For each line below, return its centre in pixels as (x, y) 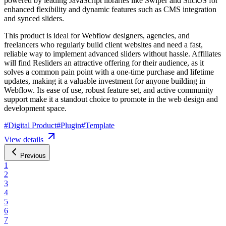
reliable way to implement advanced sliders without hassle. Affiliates (112, 53)
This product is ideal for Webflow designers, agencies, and (97, 35)
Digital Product (32, 125)
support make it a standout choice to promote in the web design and (111, 99)
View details (25, 139)
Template (100, 125)
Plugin (71, 125)
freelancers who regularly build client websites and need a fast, (103, 44)
